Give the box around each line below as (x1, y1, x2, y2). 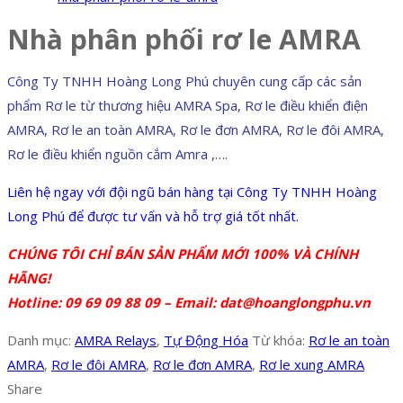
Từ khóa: (252, 331, 309, 350)
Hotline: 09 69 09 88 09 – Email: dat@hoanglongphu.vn (7, 293, 371, 312)
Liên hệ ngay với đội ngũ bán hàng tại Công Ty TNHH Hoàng (7, 183, 377, 201)
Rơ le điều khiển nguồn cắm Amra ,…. (7, 145, 228, 164)
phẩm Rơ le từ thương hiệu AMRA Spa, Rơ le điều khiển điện (7, 96, 368, 115)
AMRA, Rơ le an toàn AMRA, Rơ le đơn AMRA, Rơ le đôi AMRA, (7, 121, 384, 139)
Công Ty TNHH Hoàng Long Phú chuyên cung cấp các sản (7, 72, 362, 91)
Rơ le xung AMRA (259, 355, 364, 374)
